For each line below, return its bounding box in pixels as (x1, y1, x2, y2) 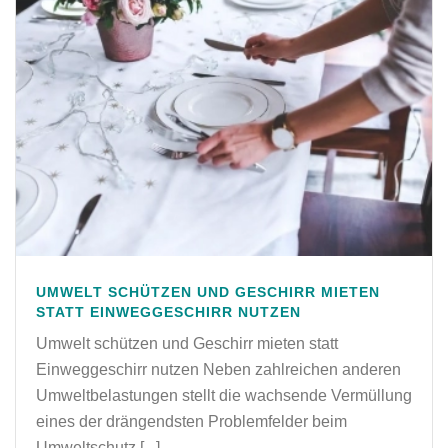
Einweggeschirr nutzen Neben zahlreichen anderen (36, 361, 401, 379)
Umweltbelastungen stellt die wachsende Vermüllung (36, 387, 412, 405)
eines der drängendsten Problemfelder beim (36, 413, 347, 431)
